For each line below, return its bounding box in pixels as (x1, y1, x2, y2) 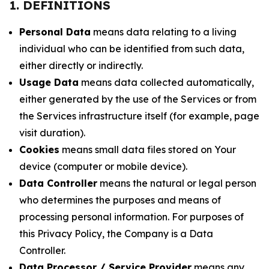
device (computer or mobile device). (19, 160, 187, 172)
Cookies (19, 144, 59, 156)
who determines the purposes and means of (19, 194, 221, 206)
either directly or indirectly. (19, 59, 143, 71)
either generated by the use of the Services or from (19, 93, 256, 105)
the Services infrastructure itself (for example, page (19, 110, 259, 122)
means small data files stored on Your (59, 144, 236, 156)
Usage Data (19, 76, 79, 88)
